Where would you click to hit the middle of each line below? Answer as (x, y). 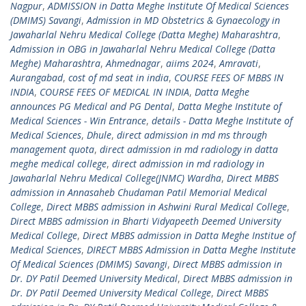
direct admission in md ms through (192, 135)
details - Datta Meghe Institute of (222, 121)
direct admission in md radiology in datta (189, 149)
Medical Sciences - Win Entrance (78, 121)
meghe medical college (58, 164)
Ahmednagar (133, 63)
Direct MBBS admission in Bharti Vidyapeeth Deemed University (145, 221)
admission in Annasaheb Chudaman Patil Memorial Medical (139, 192)
